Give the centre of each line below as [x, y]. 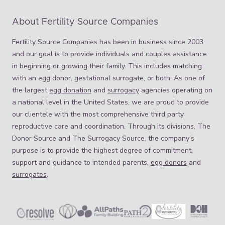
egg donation [70, 90]
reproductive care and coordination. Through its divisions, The [111, 126]
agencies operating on [176, 90]
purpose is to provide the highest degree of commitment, [102, 150]
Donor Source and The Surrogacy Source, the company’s [103, 138]
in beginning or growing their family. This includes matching [107, 66]
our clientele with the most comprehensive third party [98, 114]
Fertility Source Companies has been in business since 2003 [108, 42]
